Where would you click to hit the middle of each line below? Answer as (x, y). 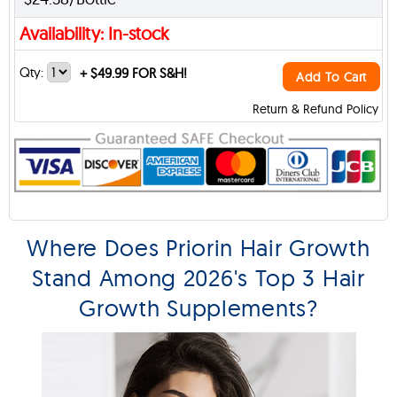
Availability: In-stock (94, 33)
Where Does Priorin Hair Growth (198, 247)
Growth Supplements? (198, 307)
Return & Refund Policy (315, 109)
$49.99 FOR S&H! (137, 73)
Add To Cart (331, 77)
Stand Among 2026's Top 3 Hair (198, 277)
